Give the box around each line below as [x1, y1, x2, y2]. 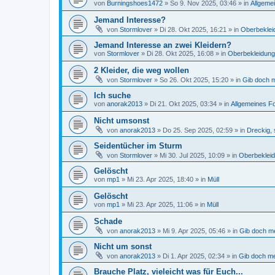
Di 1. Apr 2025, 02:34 [163, 252, 225, 260]
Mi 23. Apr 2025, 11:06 [127, 201, 193, 208]
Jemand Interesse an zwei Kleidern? [94, 41, 231, 50]
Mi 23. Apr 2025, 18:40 [127, 176, 193, 183]
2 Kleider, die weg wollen [94, 66, 189, 75]
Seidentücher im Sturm [94, 141, 182, 150]
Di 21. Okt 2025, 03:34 [150, 100, 217, 107]
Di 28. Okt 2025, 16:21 [160, 26, 227, 33]
